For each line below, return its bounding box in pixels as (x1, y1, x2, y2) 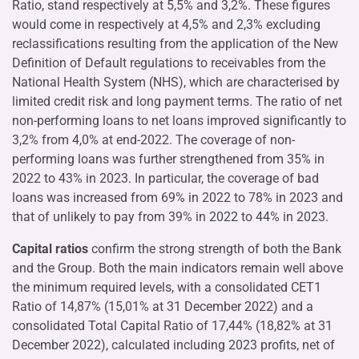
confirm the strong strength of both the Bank (88, 240, 341, 256)
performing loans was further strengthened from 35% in (12, 151, 325, 167)
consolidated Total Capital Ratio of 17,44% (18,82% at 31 (12, 317, 333, 333)
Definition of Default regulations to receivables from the (12, 54, 325, 71)
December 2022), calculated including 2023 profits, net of (12, 337, 335, 353)
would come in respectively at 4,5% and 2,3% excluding (12, 16, 321, 32)
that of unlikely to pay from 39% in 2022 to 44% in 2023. (12, 208, 329, 224)
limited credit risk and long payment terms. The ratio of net (12, 93, 342, 109)
